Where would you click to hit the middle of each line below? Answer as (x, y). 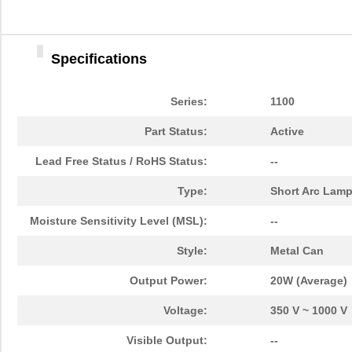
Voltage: (185, 311)
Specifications (99, 59)
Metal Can (297, 251)
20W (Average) (309, 281)
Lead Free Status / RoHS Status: (121, 161)
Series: (189, 102)
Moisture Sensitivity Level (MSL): (119, 221)
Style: (192, 251)
